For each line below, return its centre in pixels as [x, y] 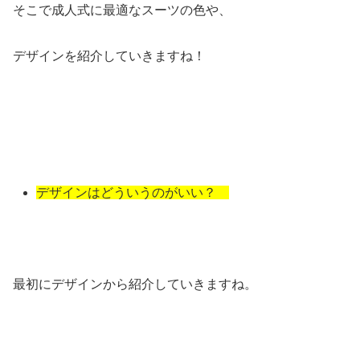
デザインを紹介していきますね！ [109, 55]
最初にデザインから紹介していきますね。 [135, 284]
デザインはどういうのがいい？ [133, 193]
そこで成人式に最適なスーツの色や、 [122, 10]
